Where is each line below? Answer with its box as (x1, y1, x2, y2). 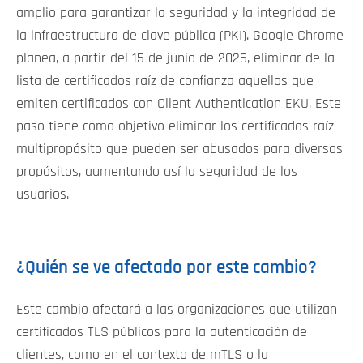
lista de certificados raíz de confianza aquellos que (16, 73, 314, 88)
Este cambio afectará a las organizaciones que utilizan (16, 302, 337, 318)
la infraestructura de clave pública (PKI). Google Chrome (16, 28, 344, 43)
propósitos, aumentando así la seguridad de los (16, 164, 297, 179)
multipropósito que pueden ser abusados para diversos (16, 141, 343, 156)
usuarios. (16, 186, 69, 202)
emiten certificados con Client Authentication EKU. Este (16, 96, 341, 111)
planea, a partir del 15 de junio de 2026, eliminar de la (16, 50, 335, 66)
